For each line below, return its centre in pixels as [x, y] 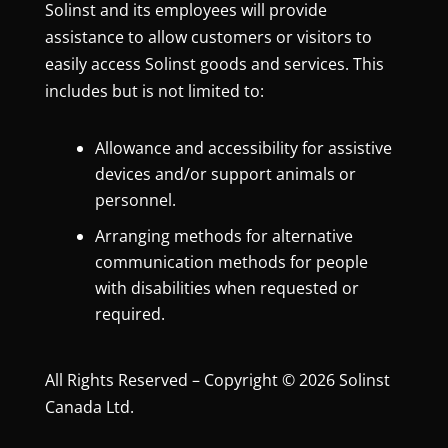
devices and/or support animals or [225, 173]
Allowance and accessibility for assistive [243, 147]
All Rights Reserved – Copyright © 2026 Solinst [217, 379]
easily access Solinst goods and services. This [214, 63]
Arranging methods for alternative [223, 235]
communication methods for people [231, 261]
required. [129, 313]
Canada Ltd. [89, 406]
